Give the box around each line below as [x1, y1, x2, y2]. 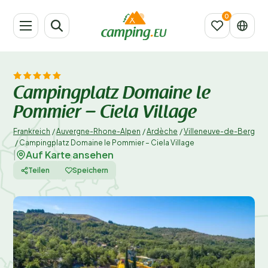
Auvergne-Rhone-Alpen [56, 127, 141, 136]
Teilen [28, 165, 50, 175]
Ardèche [147, 127, 178, 136]
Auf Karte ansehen [26, 148, 114, 161]
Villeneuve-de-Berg [184, 127, 255, 136]
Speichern [72, 165, 108, 175]
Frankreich [13, 127, 50, 136]
